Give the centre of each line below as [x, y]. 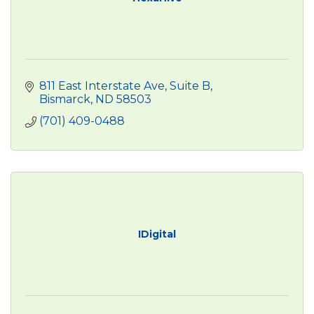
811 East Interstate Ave [102, 86]
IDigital [157, 234]
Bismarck [65, 99]
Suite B [190, 86]
